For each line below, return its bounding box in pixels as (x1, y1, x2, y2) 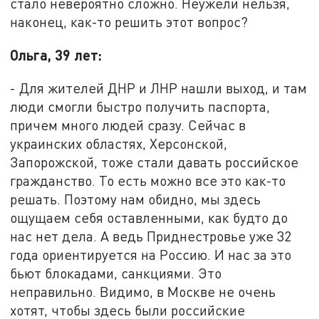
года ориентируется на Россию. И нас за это (10, 246, 292, 263)
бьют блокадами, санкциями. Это (10, 264, 222, 281)
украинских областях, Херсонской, (10, 135, 228, 152)
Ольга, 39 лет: (10, 46, 103, 64)
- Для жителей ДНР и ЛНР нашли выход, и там (10, 79, 308, 96)
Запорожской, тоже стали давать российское (10, 153, 299, 170)
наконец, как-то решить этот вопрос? (10, 14, 249, 31)
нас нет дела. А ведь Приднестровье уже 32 (10, 227, 292, 244)
